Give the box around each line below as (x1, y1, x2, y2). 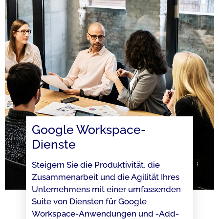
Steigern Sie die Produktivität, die (31, 159, 160, 170)
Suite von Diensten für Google (31, 196, 147, 206)
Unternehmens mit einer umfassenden (31, 184, 181, 194)
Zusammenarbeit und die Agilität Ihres (31, 172, 179, 182)
